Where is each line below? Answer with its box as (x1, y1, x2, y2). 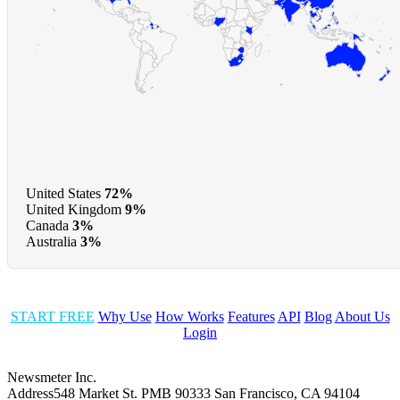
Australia (26, 234, 77, 250)
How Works (154, 309, 224, 325)
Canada (26, 218, 69, 234)
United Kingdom (26, 202, 121, 218)
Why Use (97, 309, 152, 325)
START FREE (10, 309, 95, 325)
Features (227, 309, 275, 325)
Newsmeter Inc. (7, 370, 96, 386)
